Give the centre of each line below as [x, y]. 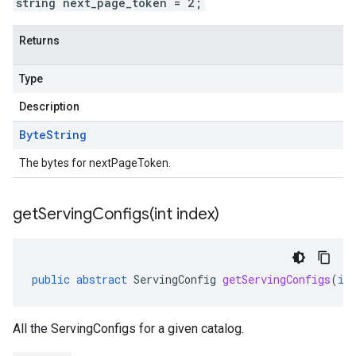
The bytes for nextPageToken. [95, 163]
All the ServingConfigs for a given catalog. [128, 329]
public [51, 279]
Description [49, 106]
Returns [39, 41]
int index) [187, 214]
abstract [102, 279]
